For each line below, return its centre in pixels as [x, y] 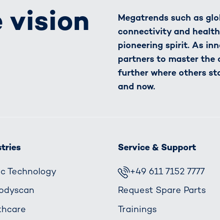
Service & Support [157, 147]
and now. [137, 86]
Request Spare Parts [162, 190]
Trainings [137, 209]
